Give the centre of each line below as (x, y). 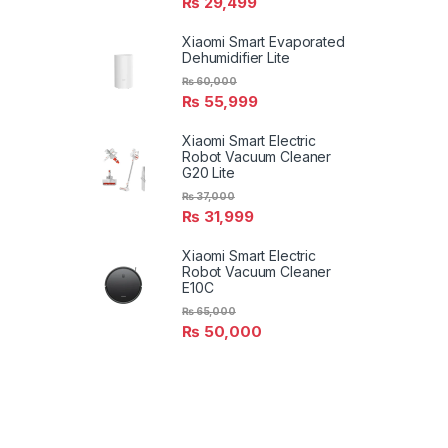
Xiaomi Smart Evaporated (263, 41)
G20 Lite (208, 172)
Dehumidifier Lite (236, 57)
